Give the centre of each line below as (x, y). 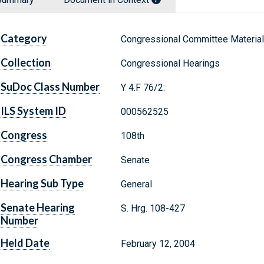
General (136, 184)
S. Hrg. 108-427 (153, 209)
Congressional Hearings (170, 64)
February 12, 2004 (158, 244)
